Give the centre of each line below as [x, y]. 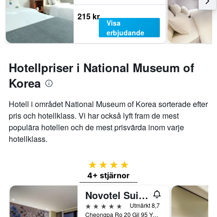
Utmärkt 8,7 [145, 205]
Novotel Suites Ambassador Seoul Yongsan [143, 195]
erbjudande [126, 33]
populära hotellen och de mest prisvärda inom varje [96, 127]
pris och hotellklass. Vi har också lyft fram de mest [94, 116]
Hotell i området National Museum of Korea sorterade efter [108, 104]
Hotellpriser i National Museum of [101, 68]
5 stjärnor [101, 205]
